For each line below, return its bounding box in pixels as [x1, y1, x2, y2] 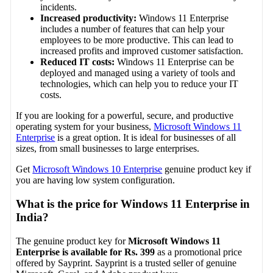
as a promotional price [155, 246, 243, 257]
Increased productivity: [40, 13, 137, 24]
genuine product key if [162, 164, 252, 175]
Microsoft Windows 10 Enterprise [32, 164, 163, 175]
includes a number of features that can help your [40, 24, 225, 35]
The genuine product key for [16, 235, 129, 246]
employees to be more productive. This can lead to [40, 35, 234, 46]
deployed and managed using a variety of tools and [40, 68, 236, 79]
